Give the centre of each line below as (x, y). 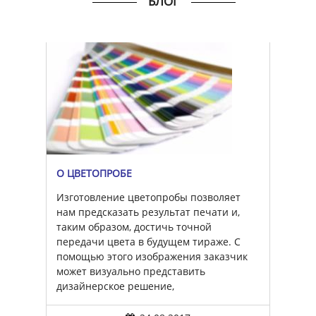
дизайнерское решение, (116, 286)
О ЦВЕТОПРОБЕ (95, 173)
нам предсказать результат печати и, (148, 212)
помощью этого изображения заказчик (152, 256)
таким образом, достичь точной (134, 226)
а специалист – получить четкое (136, 300)
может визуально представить (131, 271)
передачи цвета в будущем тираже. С (149, 241)
